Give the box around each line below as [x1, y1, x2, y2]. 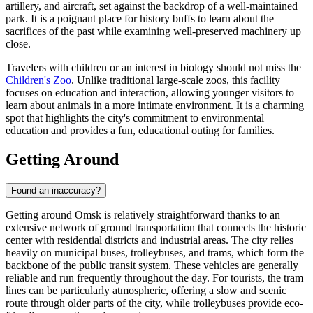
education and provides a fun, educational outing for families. [6, 124, 275, 136]
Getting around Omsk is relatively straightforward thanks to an [6, 209, 280, 221]
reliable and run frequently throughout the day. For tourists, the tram [6, 272, 303, 284]
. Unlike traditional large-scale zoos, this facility [71, 73, 280, 86]
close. [6, 37, 31, 50]
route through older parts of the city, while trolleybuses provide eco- [6, 297, 303, 310]
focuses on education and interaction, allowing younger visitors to [6, 86, 294, 99]
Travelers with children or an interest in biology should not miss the [6, 61, 301, 73]
